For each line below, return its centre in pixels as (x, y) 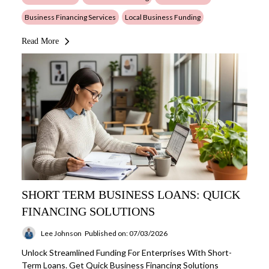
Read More (40, 41)
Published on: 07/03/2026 (126, 233)
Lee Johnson (61, 233)
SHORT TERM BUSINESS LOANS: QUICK (131, 195)
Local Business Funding (163, 17)
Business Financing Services (70, 17)
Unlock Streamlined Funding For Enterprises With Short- (127, 252)
